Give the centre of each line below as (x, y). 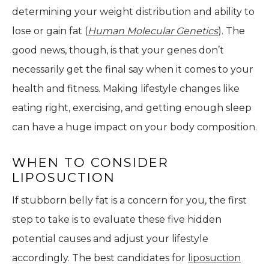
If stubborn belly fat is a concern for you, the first (129, 201)
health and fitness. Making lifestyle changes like (126, 89)
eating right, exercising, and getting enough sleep (132, 108)
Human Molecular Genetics (153, 31)
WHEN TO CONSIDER (90, 163)
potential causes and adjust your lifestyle (110, 239)
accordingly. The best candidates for (100, 258)
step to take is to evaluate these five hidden (117, 220)
